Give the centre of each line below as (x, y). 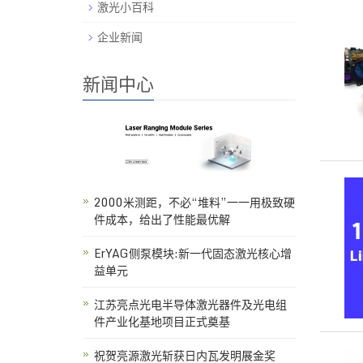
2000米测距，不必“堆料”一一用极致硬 (194, 202)
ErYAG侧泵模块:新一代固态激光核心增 (193, 253)
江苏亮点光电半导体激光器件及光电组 (190, 304)
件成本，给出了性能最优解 (162, 219)
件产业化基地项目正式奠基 (162, 321)
